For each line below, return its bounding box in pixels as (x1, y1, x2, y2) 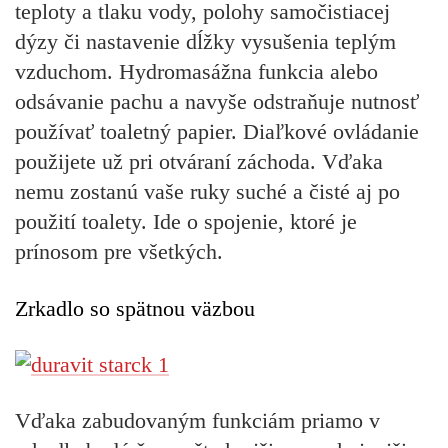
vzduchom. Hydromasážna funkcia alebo (15, 59, 378, 85)
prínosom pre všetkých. (15, 239, 223, 265)
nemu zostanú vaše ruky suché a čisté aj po (15, 179, 400, 205)
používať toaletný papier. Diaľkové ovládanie (15, 119, 419, 145)
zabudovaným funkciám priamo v (82, 408, 380, 434)
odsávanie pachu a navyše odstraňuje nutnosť (15, 89, 419, 115)
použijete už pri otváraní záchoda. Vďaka (15, 149, 383, 175)
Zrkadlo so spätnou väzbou (15, 295, 255, 321)
